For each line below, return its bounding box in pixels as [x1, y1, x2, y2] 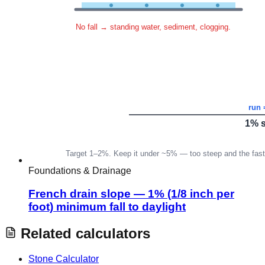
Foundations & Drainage [28, 166, 131, 176]
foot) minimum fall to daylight [28, 201, 186, 214]
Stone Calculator [28, 253, 99, 264]
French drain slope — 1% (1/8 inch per [28, 188, 234, 201]
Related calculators [17, 225, 150, 241]
